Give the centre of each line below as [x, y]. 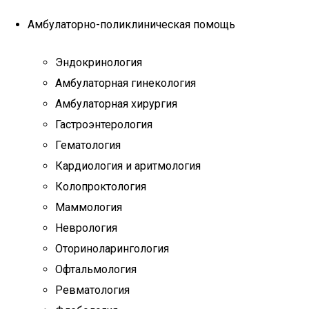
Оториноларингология [112, 249]
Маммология [89, 207]
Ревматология [92, 290]
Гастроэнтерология [104, 124]
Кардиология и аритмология [128, 166]
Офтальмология [96, 269]
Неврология [86, 228]
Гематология [88, 145]
